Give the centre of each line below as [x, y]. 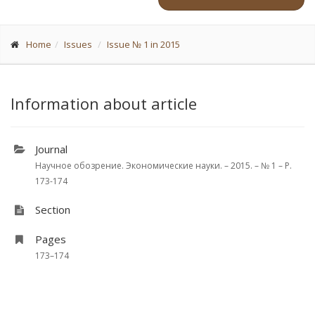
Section [53, 210]
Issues [78, 44]
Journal [51, 149]
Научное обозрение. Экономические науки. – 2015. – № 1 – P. [163, 166]
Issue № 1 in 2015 [143, 44]
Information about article [104, 103]
